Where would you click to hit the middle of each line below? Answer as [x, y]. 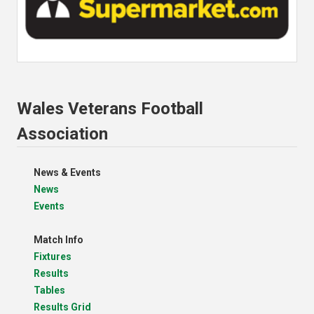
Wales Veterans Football [110, 108]
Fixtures [53, 256]
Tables [49, 290]
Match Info [59, 239]
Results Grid [62, 307]
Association [62, 134]
